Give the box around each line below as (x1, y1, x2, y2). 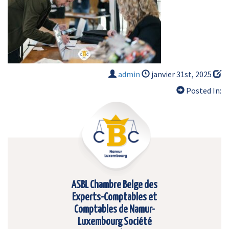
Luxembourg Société (77, 217, 152, 227)
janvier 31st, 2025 (150, 69, 213, 79)
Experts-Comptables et (72, 192, 157, 202)
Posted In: (185, 85, 221, 96)
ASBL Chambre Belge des (72, 180, 157, 190)
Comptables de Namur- (74, 204, 155, 215)
